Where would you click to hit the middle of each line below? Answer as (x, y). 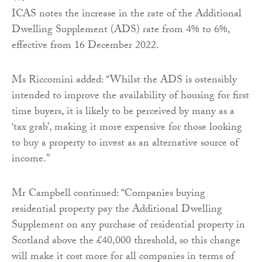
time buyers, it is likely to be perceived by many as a (123, 112)
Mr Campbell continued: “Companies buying (108, 194)
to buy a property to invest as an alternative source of (125, 144)
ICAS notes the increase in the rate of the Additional (127, 15)
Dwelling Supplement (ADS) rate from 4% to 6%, (121, 30)
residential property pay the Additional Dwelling (117, 210)
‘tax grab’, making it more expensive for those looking (127, 128)
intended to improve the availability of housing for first (130, 96)
